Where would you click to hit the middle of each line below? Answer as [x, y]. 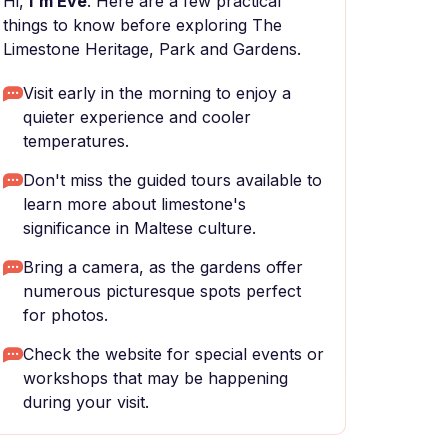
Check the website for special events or [173, 354]
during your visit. [86, 402]
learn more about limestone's [134, 204]
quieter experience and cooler [137, 117]
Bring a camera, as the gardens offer [163, 267]
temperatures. [76, 141]
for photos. [65, 315]
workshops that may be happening [155, 378]
